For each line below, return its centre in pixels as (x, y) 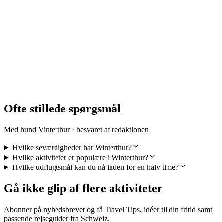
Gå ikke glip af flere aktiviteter (83, 188)
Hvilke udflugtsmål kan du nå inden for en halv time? (95, 167)
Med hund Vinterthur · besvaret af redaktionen (76, 130)
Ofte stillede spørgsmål (62, 109)
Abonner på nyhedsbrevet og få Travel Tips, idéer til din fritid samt (108, 209)
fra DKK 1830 (47, 88)
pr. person (39, 71)
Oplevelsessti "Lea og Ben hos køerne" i (105, 24)
